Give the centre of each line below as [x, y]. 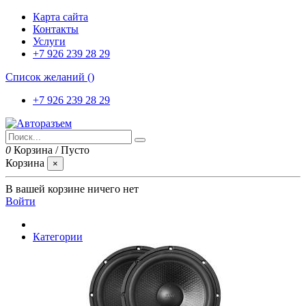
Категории [58, 237]
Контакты [56, 29]
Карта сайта [60, 17]
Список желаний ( [48, 77]
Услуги [49, 41]
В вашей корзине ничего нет [72, 189]
